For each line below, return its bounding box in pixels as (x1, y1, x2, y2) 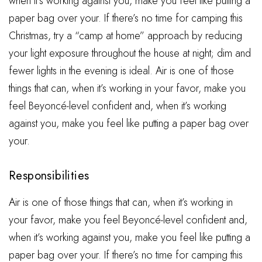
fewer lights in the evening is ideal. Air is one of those (9, 63, 234, 78)
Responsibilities (9, 167, 89, 184)
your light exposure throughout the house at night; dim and (9, 46, 251, 61)
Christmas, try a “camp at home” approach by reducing (9, 28, 242, 43)
